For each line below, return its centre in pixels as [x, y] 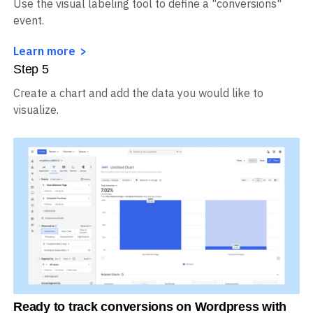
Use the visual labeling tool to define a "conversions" [147, 35]
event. [29, 52]
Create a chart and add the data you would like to [138, 125]
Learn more [44, 83]
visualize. [36, 141]
